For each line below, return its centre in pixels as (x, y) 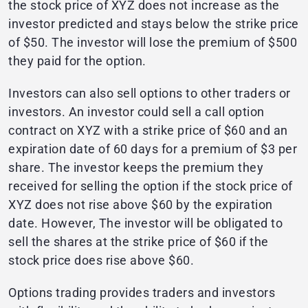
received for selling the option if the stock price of (151, 186)
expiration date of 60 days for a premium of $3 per (153, 149)
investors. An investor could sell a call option (136, 112)
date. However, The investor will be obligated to (145, 223)
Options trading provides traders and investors (142, 293)
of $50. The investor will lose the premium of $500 (153, 43)
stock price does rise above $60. (101, 261)
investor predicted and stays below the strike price (154, 24)
